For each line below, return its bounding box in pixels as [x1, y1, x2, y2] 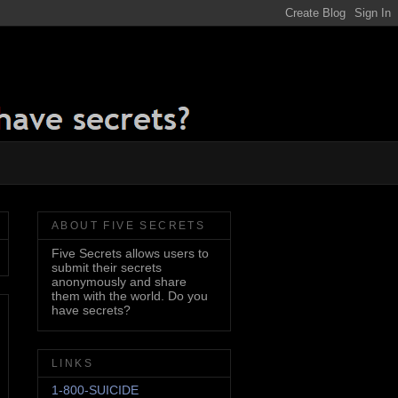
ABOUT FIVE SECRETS [52, 219, 206, 233]
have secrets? [52, 303, 131, 318]
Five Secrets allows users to [52, 246, 209, 261]
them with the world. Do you [52, 289, 208, 304]
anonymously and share [52, 275, 187, 290]
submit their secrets [52, 260, 162, 275]
